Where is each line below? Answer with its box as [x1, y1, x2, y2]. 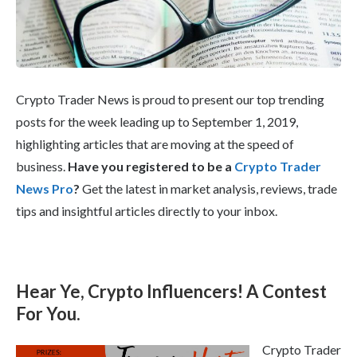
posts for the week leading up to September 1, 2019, [16, 114, 298, 130]
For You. [16, 303, 80, 325]
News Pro [16, 181, 73, 197]
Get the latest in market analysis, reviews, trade [80, 181, 337, 197]
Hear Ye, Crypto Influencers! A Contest [16, 280, 327, 303]
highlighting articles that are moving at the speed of [16, 136, 294, 152]
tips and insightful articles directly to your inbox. [16, 203, 277, 219]
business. [16, 159, 68, 175]
